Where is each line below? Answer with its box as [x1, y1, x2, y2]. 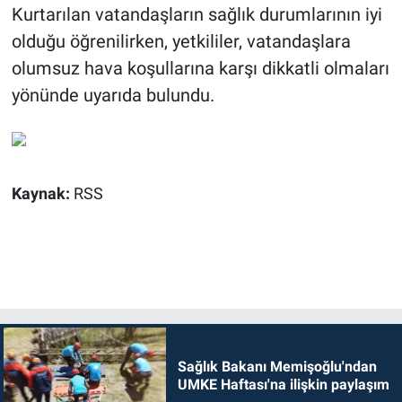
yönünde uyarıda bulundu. [11, 84, 214, 107]
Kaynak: [11, 185, 74, 204]
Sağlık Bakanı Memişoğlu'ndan [177, 358, 377, 376]
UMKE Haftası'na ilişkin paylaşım [177, 376, 389, 394]
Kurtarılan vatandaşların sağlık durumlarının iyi [11, 4, 382, 26]
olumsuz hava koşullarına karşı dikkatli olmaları [11, 57, 389, 80]
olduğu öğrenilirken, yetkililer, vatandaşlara [11, 31, 351, 53]
